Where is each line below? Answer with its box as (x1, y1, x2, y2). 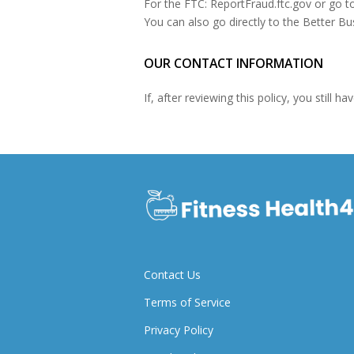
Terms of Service (144, 295, 231, 311)
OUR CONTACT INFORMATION (144, 55, 323, 72)
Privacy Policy (144, 322, 213, 338)
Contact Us (144, 267, 201, 283)
